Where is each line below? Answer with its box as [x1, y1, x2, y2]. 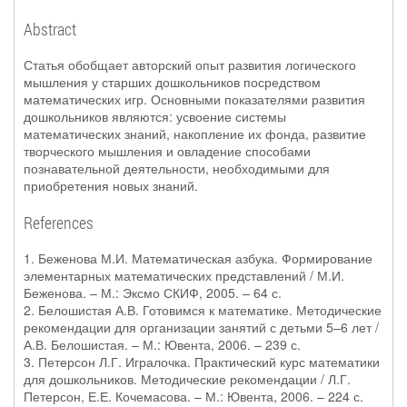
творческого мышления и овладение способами [24, 142, 311, 160]
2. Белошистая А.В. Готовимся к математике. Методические [24, 301, 382, 319]
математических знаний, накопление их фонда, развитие [24, 124, 366, 143]
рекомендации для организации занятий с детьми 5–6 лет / [24, 318, 379, 336]
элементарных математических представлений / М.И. [24, 266, 344, 284]
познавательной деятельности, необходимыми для [24, 159, 330, 177]
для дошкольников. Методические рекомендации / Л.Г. [24, 370, 351, 388]
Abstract [24, 18, 76, 40]
